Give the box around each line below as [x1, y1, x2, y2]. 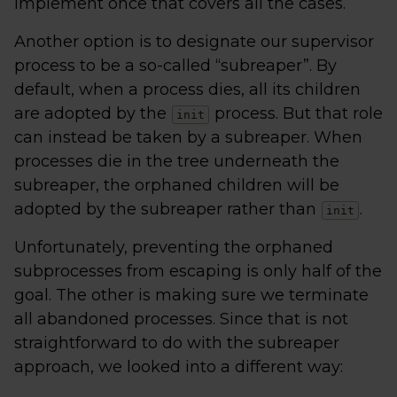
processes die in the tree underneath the [14, 152, 339, 171]
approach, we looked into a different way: [14, 357, 343, 377]
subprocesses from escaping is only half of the [14, 261, 382, 281]
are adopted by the [14, 104, 171, 123]
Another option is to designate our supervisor [14, 32, 374, 51]
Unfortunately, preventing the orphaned [14, 237, 333, 257]
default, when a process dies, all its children [14, 80, 361, 99]
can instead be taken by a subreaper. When [14, 128, 362, 147]
